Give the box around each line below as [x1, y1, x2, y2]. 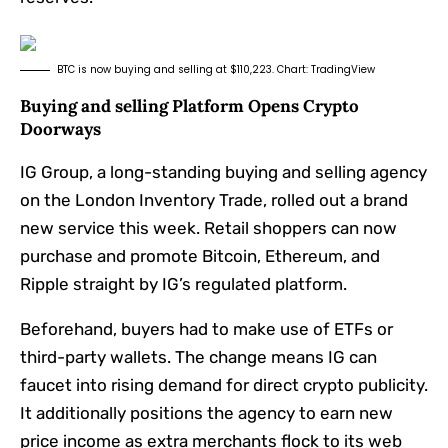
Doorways [20, 117, 101, 140]
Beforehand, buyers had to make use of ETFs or [20, 318, 393, 339]
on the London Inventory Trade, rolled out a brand [20, 189, 408, 210]
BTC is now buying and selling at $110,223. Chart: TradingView [57, 61, 375, 77]
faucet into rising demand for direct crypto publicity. [20, 374, 428, 395]
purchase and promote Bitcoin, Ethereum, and [20, 245, 380, 266]
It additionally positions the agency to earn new [20, 402, 393, 423]
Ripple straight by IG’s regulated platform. [20, 273, 347, 294]
